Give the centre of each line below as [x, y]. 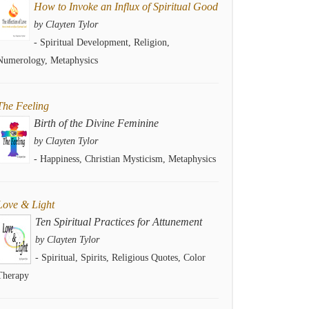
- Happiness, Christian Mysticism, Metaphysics [125, 159]
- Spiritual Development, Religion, [102, 42]
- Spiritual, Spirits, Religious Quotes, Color [120, 258]
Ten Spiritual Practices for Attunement [119, 222]
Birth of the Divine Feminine [96, 123]
